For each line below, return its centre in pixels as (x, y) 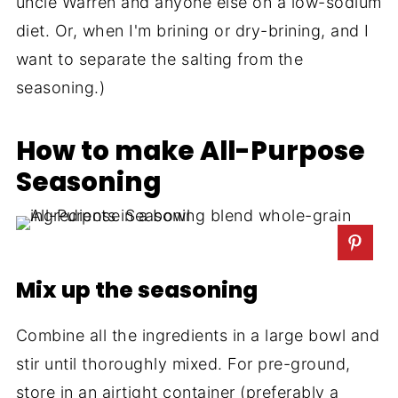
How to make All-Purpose (190, 151)
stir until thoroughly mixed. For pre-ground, (183, 364)
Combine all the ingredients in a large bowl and (198, 336)
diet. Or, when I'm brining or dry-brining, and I (192, 31)
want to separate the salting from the (159, 60)
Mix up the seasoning (136, 291)
